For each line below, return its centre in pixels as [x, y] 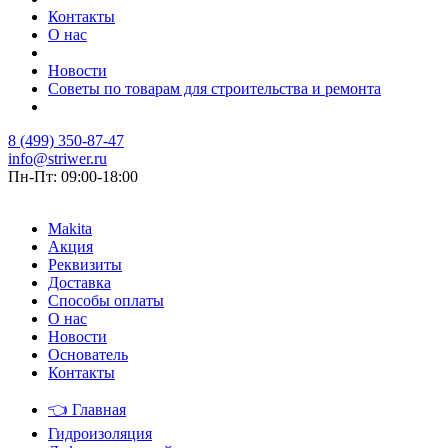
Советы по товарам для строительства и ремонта [214, 88]
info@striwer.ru [57, 158]
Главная [97, 409]
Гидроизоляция [100, 433]
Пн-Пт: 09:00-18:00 [73, 176]
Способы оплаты [106, 300]
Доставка [79, 282]
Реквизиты [85, 264]
